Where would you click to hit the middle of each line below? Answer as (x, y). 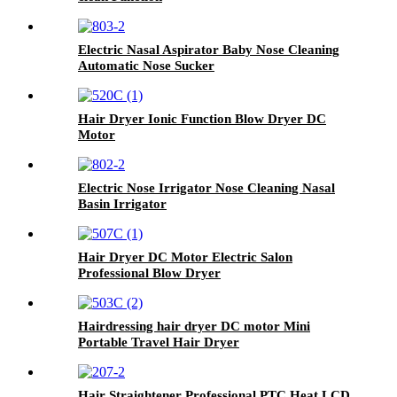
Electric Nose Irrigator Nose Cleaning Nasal (206, 187)
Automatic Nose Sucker (146, 65)
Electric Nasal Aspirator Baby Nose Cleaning (209, 49)
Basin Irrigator (122, 203)
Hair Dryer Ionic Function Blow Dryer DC (202, 118)
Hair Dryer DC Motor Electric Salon (185, 257)
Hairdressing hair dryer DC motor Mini (194, 326)
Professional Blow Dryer (149, 272)
